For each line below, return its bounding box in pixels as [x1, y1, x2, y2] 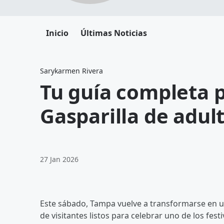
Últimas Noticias [80, 27, 147, 38]
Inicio [46, 27, 68, 38]
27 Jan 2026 [40, 154, 78, 164]
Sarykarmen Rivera [40, 66, 103, 75]
